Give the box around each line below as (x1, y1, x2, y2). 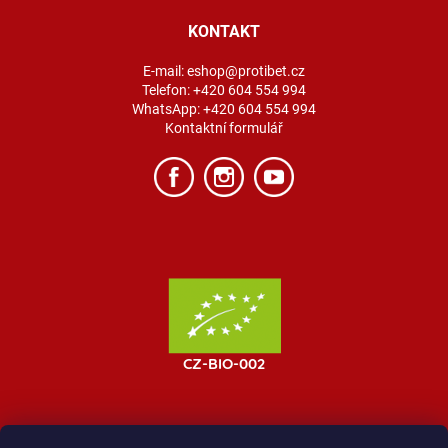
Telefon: (142, 81, 193, 98)
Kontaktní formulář (165, 119, 283, 136)
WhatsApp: (132, 100, 203, 117)
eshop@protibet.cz (187, 62, 305, 79)
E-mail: (143, 62, 187, 79)
